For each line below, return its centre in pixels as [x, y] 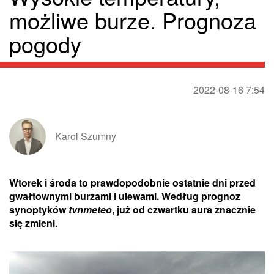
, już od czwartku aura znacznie [184, 210]
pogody [45, 44]
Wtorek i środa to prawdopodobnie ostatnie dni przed [132, 183]
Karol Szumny [86, 136]
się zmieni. [33, 223]
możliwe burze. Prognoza [133, 20]
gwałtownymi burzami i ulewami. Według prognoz [125, 196]
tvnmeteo [90, 210]
